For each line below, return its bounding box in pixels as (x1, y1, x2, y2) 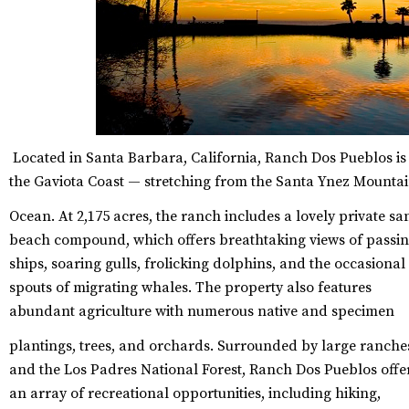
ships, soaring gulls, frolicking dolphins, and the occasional (9, 255, 405, 274)
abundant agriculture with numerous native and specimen (9, 302, 394, 321)
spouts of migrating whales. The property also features (9, 278, 372, 298)
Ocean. (9, 207, 55, 226)
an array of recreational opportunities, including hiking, (9, 384, 381, 404)
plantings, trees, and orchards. (9, 337, 214, 356)
